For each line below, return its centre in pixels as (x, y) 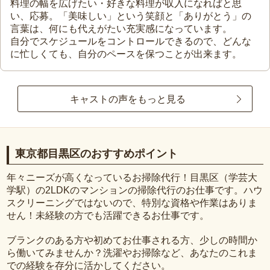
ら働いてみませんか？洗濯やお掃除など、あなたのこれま (132, 253)
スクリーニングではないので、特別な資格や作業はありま (132, 202)
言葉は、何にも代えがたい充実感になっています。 (121, 29)
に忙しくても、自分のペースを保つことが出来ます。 (126, 54)
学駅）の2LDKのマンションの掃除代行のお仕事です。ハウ (135, 190)
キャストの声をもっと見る (128, 99)
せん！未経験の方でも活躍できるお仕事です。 (108, 215)
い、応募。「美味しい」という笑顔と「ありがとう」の (131, 16)
